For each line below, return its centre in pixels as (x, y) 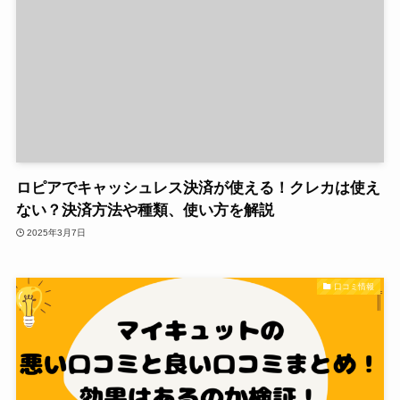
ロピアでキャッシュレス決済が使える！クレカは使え (198, 188)
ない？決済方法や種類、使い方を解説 (145, 211)
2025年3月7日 (57, 232)
